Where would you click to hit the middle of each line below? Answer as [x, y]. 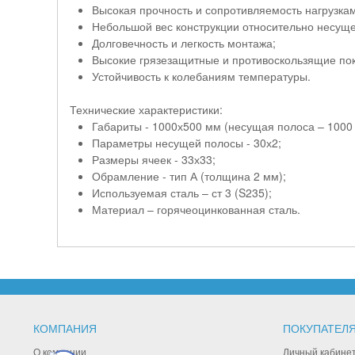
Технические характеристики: [146, 109]
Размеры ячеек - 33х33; [154, 159]
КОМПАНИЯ [65, 328]
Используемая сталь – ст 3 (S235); [182, 193]
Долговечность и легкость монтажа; [184, 43]
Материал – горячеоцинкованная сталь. [196, 209]
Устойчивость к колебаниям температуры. [201, 76]
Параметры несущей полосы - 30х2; [187, 143]
